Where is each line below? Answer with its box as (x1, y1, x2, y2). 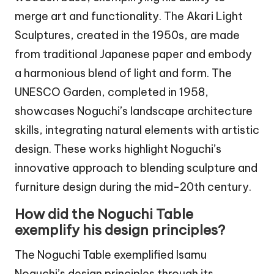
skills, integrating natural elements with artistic (15, 122, 259, 137)
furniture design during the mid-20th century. (15, 179, 251, 194)
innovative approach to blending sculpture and (15, 160, 257, 175)
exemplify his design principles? (15, 221, 225, 239)
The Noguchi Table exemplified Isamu (15, 247, 207, 262)
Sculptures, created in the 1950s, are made (15, 28, 240, 42)
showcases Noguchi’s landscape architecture (15, 103, 253, 118)
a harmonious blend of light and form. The (15, 65, 232, 80)
